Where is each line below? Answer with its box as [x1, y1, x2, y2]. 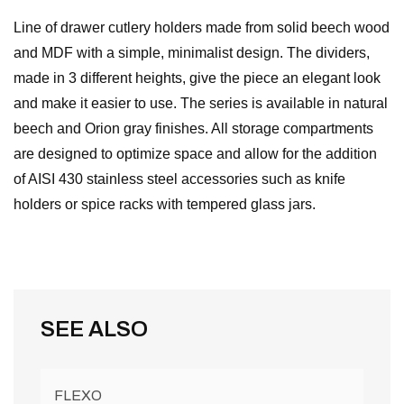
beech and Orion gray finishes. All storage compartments [14, 121, 373, 136]
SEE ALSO [41, 317, 148, 341]
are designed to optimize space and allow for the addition [14, 146, 377, 161]
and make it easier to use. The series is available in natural [14, 96, 388, 111]
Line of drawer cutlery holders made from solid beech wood [14, 20, 390, 35]
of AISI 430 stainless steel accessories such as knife [14, 171, 345, 187]
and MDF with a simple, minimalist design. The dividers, [14, 45, 370, 60]
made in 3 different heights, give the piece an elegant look [14, 70, 381, 86]
